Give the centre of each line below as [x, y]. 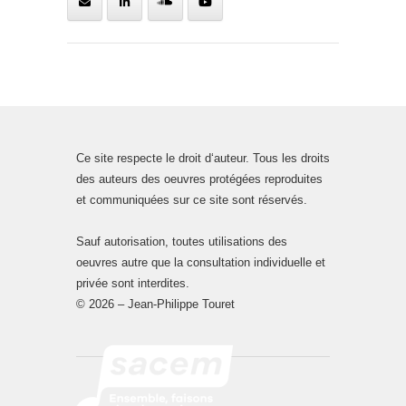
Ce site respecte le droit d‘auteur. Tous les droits [203, 159]
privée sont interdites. [133, 284]
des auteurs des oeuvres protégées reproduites [199, 179]
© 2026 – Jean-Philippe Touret [155, 304]
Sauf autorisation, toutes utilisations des [182, 242]
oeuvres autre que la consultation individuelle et [201, 263]
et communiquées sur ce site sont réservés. [192, 200]
